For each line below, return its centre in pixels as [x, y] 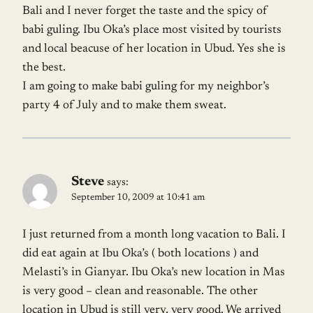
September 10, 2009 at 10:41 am [138, 198]
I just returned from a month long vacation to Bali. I [154, 235]
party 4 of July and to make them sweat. [124, 106]
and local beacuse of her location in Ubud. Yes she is [154, 50]
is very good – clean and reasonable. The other [140, 292]
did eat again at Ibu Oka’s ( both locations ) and [140, 254]
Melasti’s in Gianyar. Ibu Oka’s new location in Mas [154, 273]
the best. [44, 68]
